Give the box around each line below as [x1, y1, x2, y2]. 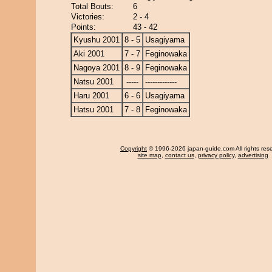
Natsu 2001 [73, 77, 114, 86]
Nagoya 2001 [73, 63, 120, 72]
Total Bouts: [71, 2, 114, 11]
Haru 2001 [73, 91, 109, 100]
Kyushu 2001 [73, 35, 120, 44]
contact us [165, 152, 194, 158]
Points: [71, 22, 96, 32]
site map [137, 152, 161, 158]
